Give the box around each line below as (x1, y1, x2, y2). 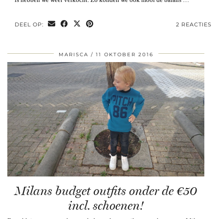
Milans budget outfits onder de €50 (15, 183, 197, 198)
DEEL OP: (15, 21, 45, 28)
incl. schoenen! (68, 198, 144, 213)
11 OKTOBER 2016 (95, 51, 153, 58)
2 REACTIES (176, 21, 212, 28)
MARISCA (58, 51, 88, 58)
